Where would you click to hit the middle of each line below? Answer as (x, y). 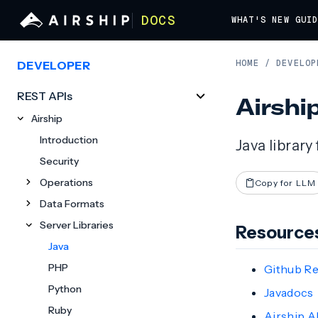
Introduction (69, 140)
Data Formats (72, 204)
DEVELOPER (54, 65)
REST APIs (45, 96)
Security (59, 161)
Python (65, 289)
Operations (66, 182)
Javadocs (289, 292)
